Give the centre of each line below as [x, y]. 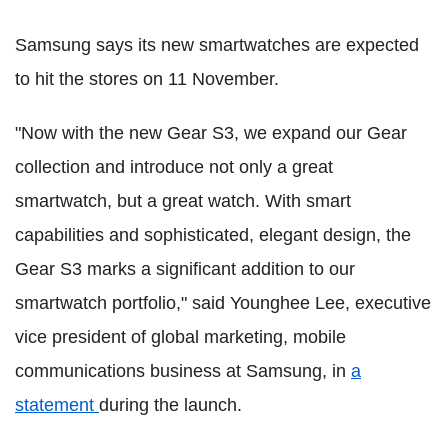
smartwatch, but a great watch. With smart [183, 200]
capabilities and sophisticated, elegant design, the [213, 234]
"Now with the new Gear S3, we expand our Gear [211, 132]
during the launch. [170, 404]
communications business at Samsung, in [183, 370]
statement [57, 404]
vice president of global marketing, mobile [180, 336]
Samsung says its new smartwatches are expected [217, 44]
